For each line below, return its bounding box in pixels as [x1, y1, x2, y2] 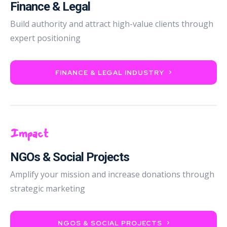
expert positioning [10, 32, 81, 44]
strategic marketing [10, 182, 85, 194]
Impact [10, 123, 49, 143]
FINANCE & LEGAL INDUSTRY [55, 68, 164, 77]
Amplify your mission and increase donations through [10, 168, 214, 180]
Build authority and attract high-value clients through [10, 18, 213, 29]
